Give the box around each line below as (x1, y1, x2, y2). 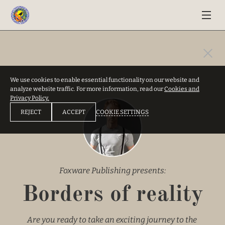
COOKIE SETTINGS (96, 108, 149, 116)
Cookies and (164, 85, 199, 92)
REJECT (21, 108, 41, 116)
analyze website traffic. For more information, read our (10, 85, 164, 92)
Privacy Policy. (10, 94, 49, 101)
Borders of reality (22, 183, 203, 206)
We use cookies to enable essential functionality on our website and (10, 76, 199, 83)
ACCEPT (62, 108, 85, 116)
